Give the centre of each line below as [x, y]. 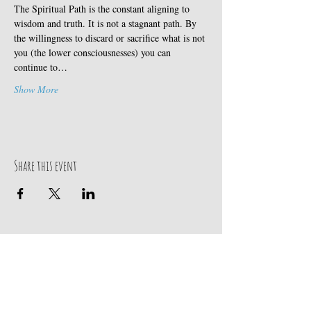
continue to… [41, 67]
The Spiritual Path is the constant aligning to [103, 9]
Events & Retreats [151, 272]
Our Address [35, 244]
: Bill [191, 272]
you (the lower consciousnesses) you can [94, 52]
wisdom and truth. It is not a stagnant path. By [107, 23]
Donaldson [150, 287]
